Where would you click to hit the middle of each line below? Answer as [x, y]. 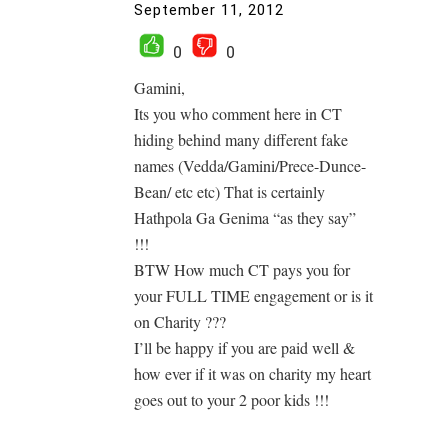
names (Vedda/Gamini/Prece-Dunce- [250, 165]
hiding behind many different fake [241, 139]
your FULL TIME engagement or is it [253, 295]
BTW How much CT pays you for [242, 269]
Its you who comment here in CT [238, 113]
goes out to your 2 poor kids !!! [231, 399]
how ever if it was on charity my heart [252, 373]
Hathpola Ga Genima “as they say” [245, 217]
